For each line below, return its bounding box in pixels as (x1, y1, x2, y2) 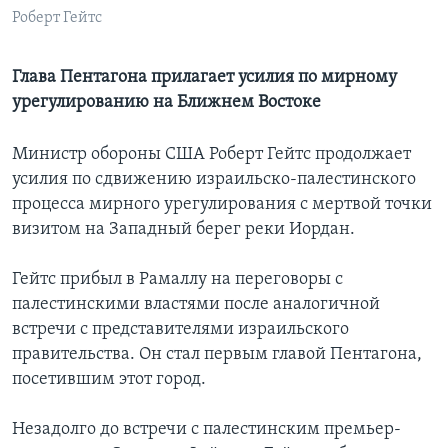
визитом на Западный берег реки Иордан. (12, 220, 355, 240)
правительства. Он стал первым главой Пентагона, (12, 345, 422, 365)
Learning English (18, 26, 136, 45)
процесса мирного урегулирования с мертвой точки (12, 195, 432, 215)
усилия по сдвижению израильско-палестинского (12, 170, 416, 190)
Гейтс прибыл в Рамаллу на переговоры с (12, 270, 343, 290)
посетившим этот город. (12, 370, 206, 390)
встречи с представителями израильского (12, 320, 349, 340)
